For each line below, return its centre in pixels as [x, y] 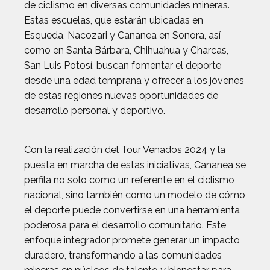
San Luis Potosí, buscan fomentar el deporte [123, 65]
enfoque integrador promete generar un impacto [132, 240]
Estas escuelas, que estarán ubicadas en [114, 20]
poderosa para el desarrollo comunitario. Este [125, 225]
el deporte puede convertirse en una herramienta [132, 210]
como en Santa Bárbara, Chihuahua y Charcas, [126, 50]
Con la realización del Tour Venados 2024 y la [125, 150]
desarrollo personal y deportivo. [95, 111]
